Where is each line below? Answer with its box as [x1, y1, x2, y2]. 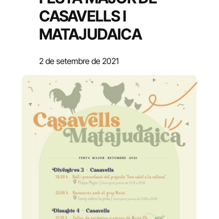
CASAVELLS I [39, 6, 126, 25]
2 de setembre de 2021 [39, 56, 119, 66]
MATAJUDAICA [39, 24, 142, 44]
